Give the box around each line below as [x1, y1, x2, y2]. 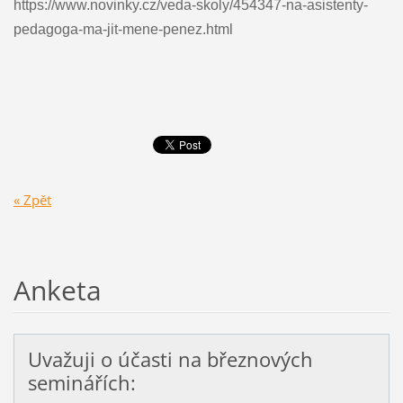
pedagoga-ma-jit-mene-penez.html [13, 22, 233, 38]
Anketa [13, 271, 102, 309]
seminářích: [27, 368, 136, 397]
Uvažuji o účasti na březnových [27, 345, 313, 373]
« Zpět [13, 190, 51, 209]
